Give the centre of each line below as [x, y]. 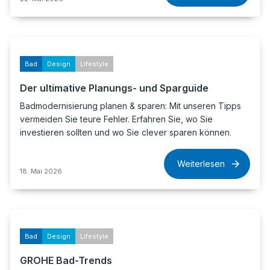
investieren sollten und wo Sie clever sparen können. [126, 132]
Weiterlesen [201, 164]
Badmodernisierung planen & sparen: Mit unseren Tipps [130, 106]
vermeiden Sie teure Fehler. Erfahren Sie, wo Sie [116, 119]
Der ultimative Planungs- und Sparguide [114, 88]
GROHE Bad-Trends [66, 260]
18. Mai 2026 [41, 171]
